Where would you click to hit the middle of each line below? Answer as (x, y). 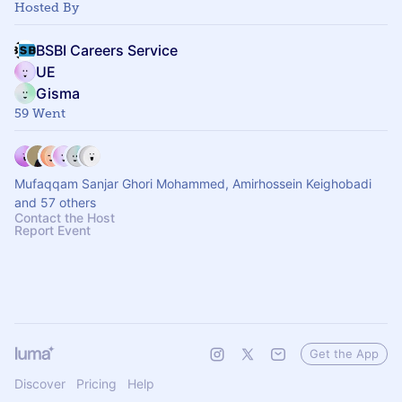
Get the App (344, 354)
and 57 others (55, 202)
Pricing (96, 384)
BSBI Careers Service (107, 50)
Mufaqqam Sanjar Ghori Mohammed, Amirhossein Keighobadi (193, 184)
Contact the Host (65, 218)
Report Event (52, 230)
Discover (40, 384)
